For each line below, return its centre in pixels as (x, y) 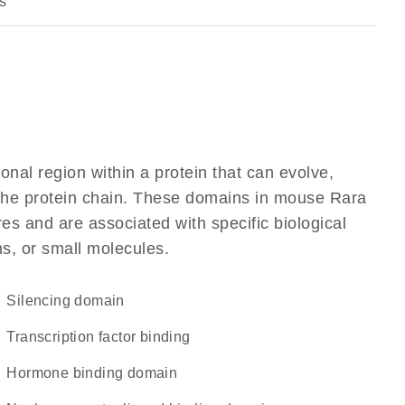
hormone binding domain (98, 373)
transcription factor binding (103, 337)
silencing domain (71, 301)
